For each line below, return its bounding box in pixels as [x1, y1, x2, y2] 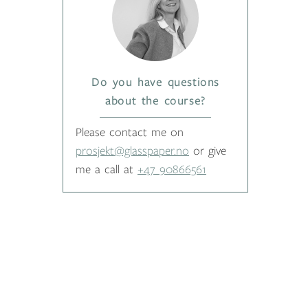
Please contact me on [76, 126, 184, 140]
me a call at [76, 164, 137, 177]
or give [189, 145, 226, 158]
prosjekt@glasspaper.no [76, 145, 189, 158]
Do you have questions [91, 76, 219, 89]
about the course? [105, 95, 206, 108]
